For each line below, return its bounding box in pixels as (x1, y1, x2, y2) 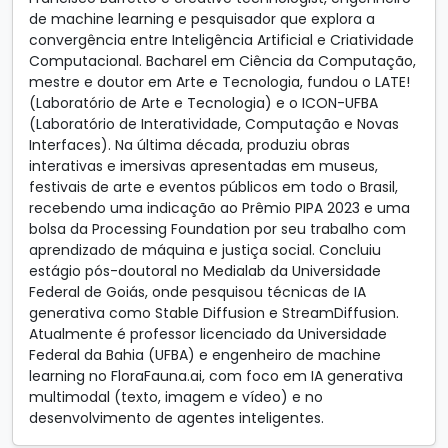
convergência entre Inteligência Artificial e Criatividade (29, 30, 414, 50)
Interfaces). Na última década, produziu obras (29, 135, 350, 155)
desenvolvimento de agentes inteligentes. (29, 408, 324, 428)
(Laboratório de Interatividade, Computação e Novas (29, 114, 399, 134)
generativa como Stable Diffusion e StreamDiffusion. (29, 303, 399, 323)
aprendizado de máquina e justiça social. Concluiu (29, 240, 381, 260)
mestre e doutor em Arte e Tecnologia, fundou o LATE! (29, 72, 410, 92)
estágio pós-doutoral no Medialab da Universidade (29, 261, 381, 281)
